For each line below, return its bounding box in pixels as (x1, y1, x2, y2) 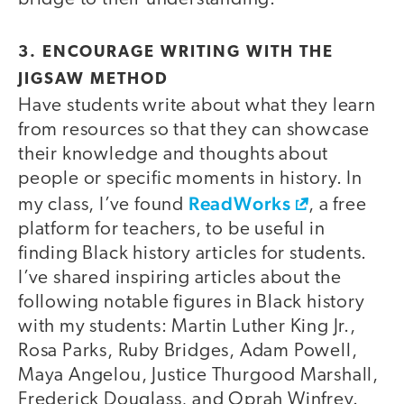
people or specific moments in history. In (18, 170, 363, 189)
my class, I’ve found (18, 196, 188, 216)
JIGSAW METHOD (18, 71, 169, 89)
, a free (308, 196, 367, 216)
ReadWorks (188, 192, 292, 216)
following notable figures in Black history (18, 293, 365, 313)
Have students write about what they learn (18, 96, 376, 116)
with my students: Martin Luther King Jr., (18, 317, 356, 337)
